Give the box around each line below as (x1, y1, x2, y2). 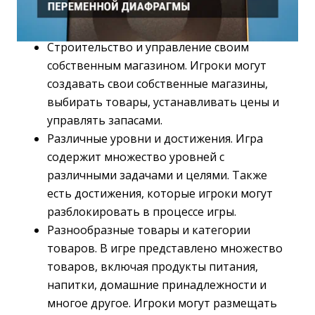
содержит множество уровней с (47, 149, 224, 165)
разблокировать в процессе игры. (47, 204, 236, 219)
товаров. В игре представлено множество (47, 240, 283, 256)
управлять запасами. (47, 112, 162, 128)
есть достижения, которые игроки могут (47, 186, 273, 201)
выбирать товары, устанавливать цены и (47, 94, 279, 110)
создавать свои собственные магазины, (47, 76, 268, 91)
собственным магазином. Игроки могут (47, 58, 266, 73)
